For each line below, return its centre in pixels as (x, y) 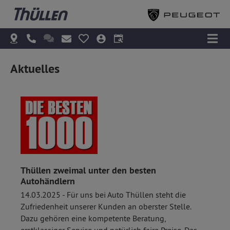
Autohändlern (48, 181)
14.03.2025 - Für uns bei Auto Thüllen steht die (103, 194)
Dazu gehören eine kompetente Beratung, (93, 218)
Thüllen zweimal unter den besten (88, 170)
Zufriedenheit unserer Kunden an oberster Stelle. (106, 206)
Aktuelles (35, 69)
